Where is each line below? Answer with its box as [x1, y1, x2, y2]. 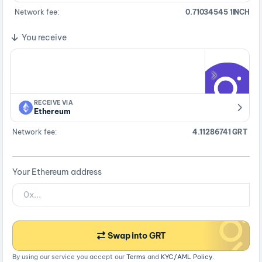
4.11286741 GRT [192, 127, 247, 137]
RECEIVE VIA [33, 99, 74, 107]
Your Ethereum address [12, 167, 102, 178]
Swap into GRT [108, 230, 167, 242]
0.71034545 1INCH [185, 8, 250, 17]
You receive [20, 32, 67, 43]
